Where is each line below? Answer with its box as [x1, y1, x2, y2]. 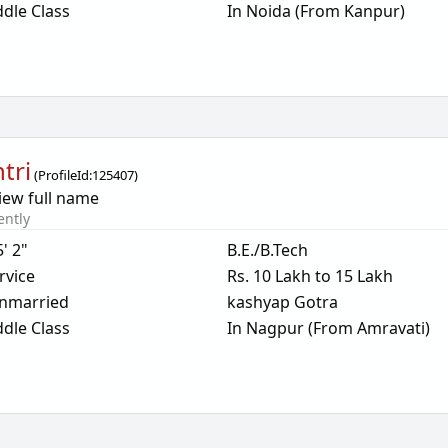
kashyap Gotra [226, 291, 338, 313]
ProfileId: [38, 166, 93, 184]
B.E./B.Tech [226, 239, 308, 261]
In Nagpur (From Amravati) [226, 317, 430, 339]
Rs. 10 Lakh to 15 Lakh [226, 265, 393, 287]
